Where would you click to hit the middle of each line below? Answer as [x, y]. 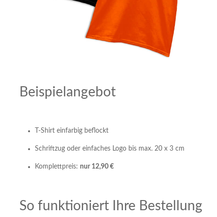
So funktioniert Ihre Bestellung [111, 206]
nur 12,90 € [97, 166]
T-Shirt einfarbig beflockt [72, 131]
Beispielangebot [68, 92]
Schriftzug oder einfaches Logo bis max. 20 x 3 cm [110, 148]
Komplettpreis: [57, 166]
